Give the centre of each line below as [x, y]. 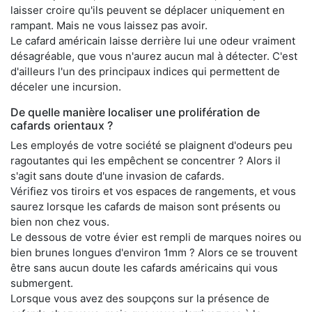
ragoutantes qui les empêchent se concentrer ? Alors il [146, 161]
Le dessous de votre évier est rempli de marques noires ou [156, 237]
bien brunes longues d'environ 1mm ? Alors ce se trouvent [154, 253]
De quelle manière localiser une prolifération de [135, 112]
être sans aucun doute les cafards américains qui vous [144, 268]
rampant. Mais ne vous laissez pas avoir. [109, 26]
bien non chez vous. [60, 222]
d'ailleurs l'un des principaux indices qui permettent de [145, 72]
